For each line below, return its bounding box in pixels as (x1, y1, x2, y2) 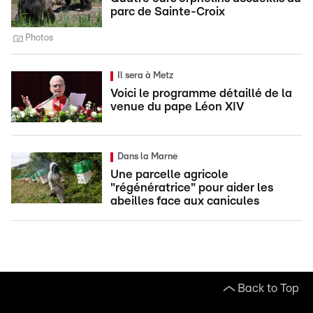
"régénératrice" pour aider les (110, 182, 273, 194)
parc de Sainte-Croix (110, 6, 225, 18)
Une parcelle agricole (110, 168, 228, 181)
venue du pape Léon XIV (110, 101, 244, 113)
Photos (25, 34, 53, 43)
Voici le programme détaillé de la (110, 87, 292, 100)
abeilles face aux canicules (110, 195, 259, 208)
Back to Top (238, 282, 299, 295)
